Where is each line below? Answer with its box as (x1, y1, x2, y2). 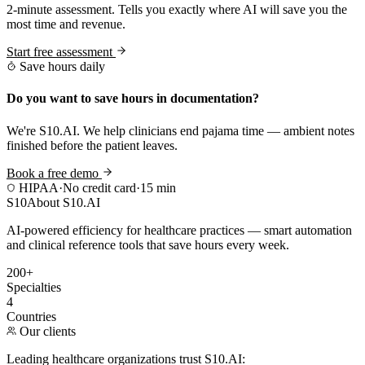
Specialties (7, 279, 61, 294)
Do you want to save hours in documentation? (7, 91, 259, 106)
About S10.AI (27, 195, 100, 209)
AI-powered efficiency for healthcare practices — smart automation (7, 222, 352, 237)
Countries (7, 309, 56, 323)
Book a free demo (7, 165, 102, 180)
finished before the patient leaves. (7, 138, 178, 152)
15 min (140, 180, 176, 195)
